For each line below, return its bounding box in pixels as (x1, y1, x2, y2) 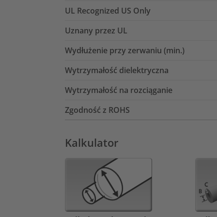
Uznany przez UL (65, 25, 127, 36)
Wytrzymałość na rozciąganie (65, 84, 172, 95)
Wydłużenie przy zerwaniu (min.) (65, 45, 185, 56)
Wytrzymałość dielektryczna (65, 64, 169, 76)
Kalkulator (65, 135, 119, 150)
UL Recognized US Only (65, 5, 151, 16)
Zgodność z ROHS (65, 104, 130, 115)
